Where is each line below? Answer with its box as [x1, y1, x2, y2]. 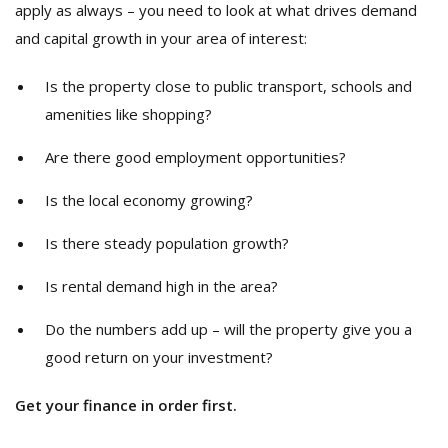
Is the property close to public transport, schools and [45, 76, 412, 96]
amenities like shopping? [45, 104, 212, 124]
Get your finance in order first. [15, 395, 237, 415]
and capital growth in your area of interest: [15, 28, 307, 48]
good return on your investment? [45, 347, 273, 367]
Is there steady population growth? [45, 233, 289, 253]
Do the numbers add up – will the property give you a [45, 319, 412, 339]
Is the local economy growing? [45, 190, 253, 210]
